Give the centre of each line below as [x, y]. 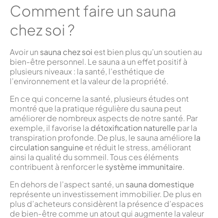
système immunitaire [144, 167]
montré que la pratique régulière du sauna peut [96, 109]
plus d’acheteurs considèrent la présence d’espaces [107, 204]
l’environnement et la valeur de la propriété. [89, 81]
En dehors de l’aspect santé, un [68, 184]
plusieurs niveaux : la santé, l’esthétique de [87, 72]
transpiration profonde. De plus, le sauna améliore [102, 138]
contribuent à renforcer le [57, 167]
